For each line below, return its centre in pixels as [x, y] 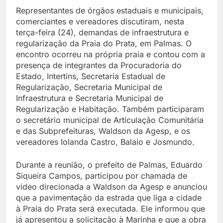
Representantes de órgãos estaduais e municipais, [110, 11]
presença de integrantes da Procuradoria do [99, 65]
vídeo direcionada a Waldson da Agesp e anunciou [111, 187]
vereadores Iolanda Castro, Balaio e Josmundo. [105, 142]
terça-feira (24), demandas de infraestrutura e [102, 33]
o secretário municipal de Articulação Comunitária [110, 120]
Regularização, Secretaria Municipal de [89, 87]
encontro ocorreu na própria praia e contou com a [111, 55]
